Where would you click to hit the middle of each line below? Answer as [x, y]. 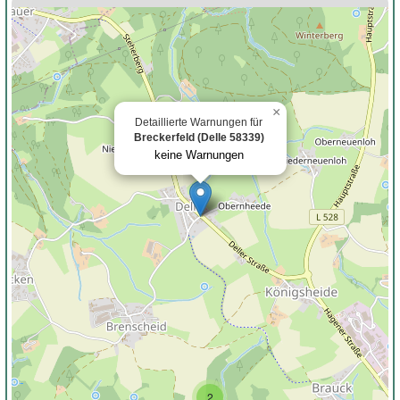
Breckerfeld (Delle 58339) [199, 137]
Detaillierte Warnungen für [199, 122]
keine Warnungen [199, 154]
